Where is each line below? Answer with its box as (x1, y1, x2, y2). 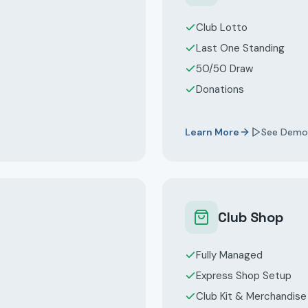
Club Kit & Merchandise (196, 289, 307, 303)
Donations (196, 82, 244, 96)
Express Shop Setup (196, 269, 291, 283)
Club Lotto (196, 21, 247, 34)
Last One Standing (196, 41, 285, 55)
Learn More (185, 126, 239, 138)
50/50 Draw (196, 62, 253, 76)
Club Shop (218, 208, 283, 226)
